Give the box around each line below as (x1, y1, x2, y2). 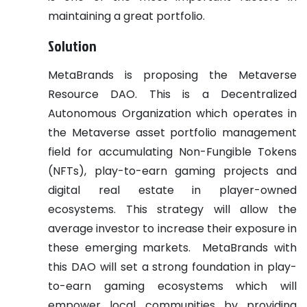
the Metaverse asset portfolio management (48, 124, 297, 140)
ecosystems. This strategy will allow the (48, 201, 297, 217)
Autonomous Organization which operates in (48, 105, 297, 121)
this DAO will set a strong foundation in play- (48, 258, 297, 275)
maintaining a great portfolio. (48, 8, 208, 24)
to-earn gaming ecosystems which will (48, 278, 297, 294)
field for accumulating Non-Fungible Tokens (48, 143, 297, 160)
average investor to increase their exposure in (48, 220, 297, 236)
